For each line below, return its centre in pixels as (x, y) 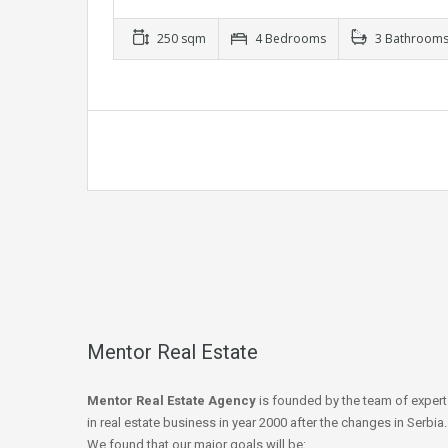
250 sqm (180, 38)
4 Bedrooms (289, 38)
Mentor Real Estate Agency (171, 401)
